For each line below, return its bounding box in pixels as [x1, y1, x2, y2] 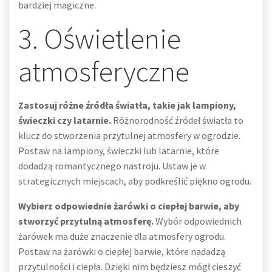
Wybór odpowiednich [154, 215, 242, 227]
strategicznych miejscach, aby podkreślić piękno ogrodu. [18, 175, 251, 187]
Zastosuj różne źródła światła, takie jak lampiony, [18, 99, 236, 111]
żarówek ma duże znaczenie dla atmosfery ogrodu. [18, 230, 226, 242]
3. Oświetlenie [18, 21, 181, 56]
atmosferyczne [18, 53, 189, 89]
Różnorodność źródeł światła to [111, 114, 243, 126]
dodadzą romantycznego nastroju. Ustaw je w [18, 160, 206, 172]
